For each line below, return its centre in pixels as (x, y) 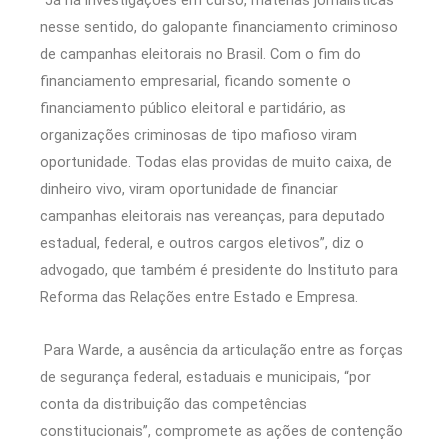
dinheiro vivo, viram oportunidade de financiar (189, 189)
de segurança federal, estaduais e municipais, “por (205, 377)
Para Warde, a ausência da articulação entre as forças (221, 350)
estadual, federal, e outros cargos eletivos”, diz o (202, 243)
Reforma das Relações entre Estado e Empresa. (199, 297)
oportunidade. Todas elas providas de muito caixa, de (216, 162)
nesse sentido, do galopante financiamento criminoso (219, 27)
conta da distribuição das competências (173, 404)
